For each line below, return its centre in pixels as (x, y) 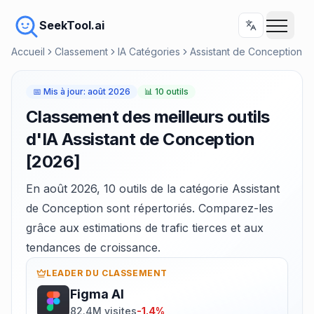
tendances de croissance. (93, 247)
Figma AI (97, 294)
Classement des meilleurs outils (148, 117)
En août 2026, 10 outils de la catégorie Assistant (153, 189)
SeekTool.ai (72, 25)
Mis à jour (63, 91)
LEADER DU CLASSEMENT (107, 273)
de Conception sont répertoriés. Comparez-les (150, 208)
